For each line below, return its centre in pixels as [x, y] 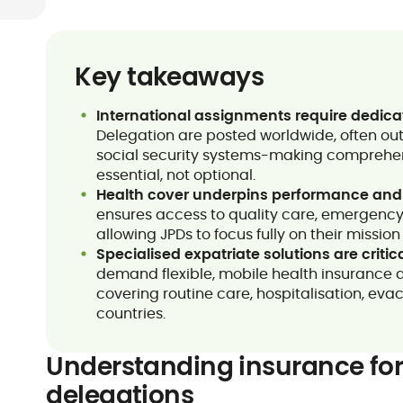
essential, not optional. [176, 175]
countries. [131, 313]
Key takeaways [170, 77]
